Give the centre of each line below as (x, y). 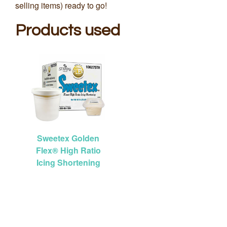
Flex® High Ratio (68, 150)
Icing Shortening (68, 162)
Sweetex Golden (68, 138)
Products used (68, 30)
